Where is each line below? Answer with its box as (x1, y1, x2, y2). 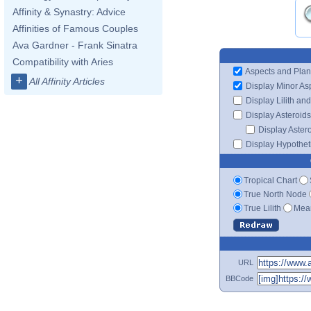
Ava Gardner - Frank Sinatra (12, 40, 137, 51)
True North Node (244, 189, 307, 199)
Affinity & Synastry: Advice (12, 6, 126, 17)
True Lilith (244, 203, 281, 213)
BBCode (226, 274, 253, 283)
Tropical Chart (244, 175, 297, 185)
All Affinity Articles (29, 76, 105, 87)
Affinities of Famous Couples (12, 23, 138, 34)
